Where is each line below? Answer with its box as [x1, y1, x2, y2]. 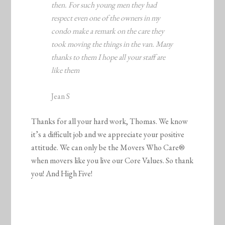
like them [51, 65, 80, 76]
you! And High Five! [31, 168, 93, 179]
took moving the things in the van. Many [51, 39, 173, 50]
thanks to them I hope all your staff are [51, 52, 166, 63]
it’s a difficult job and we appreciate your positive [31, 129, 185, 140]
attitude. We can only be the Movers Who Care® [31, 142, 185, 153]
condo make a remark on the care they [51, 26, 165, 37]
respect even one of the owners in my [51, 13, 161, 24]
